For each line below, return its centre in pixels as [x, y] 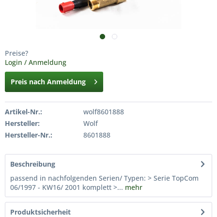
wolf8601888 [103, 112]
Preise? [16, 53]
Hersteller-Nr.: [29, 135]
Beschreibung [33, 164]
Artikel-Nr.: [23, 112]
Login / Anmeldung [36, 62]
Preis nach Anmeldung [48, 82]
